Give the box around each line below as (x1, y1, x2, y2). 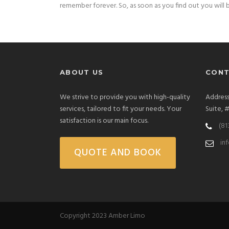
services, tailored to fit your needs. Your (60, 103, 181, 116)
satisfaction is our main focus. (60, 115, 148, 127)
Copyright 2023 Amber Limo (60, 210, 145, 222)
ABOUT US (60, 68, 104, 77)
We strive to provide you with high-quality (60, 91, 190, 104)
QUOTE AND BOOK (74, 145, 162, 161)
